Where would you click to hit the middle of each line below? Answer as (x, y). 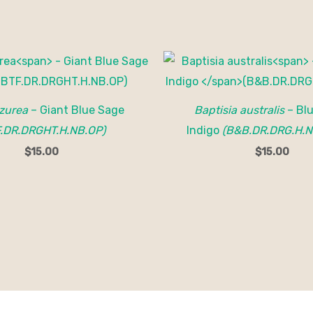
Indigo (204, 131)
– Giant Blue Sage (76, 110)
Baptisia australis (239, 110)
